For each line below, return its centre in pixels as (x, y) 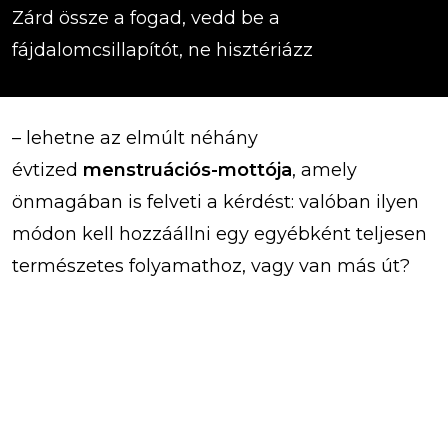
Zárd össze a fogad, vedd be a (146, 18)
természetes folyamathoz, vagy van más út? (213, 266)
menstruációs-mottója (187, 170)
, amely (324, 170)
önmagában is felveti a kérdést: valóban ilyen (215, 202)
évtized (47, 170)
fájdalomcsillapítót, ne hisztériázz (162, 50)
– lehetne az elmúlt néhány (135, 138)
